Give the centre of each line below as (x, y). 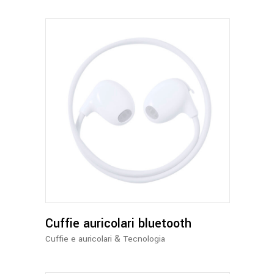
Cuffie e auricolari (79, 239)
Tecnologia (144, 239)
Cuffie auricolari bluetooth (118, 224)
